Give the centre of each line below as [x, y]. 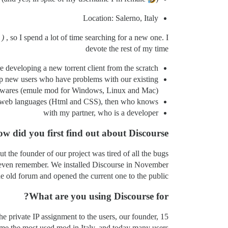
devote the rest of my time [127, 49]
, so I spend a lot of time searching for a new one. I [86, 38]
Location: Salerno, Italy [121, 18]
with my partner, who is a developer [101, 113]
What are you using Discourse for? [99, 196]
